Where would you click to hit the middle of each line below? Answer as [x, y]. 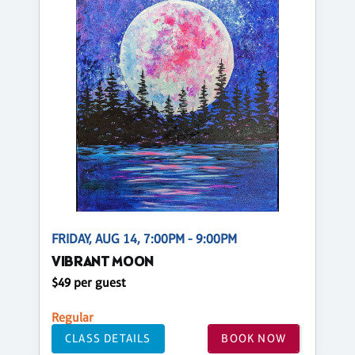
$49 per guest [89, 282]
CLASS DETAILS [108, 338]
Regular [73, 317]
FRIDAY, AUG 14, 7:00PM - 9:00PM [144, 239]
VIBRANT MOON [103, 262]
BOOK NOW [254, 338]
